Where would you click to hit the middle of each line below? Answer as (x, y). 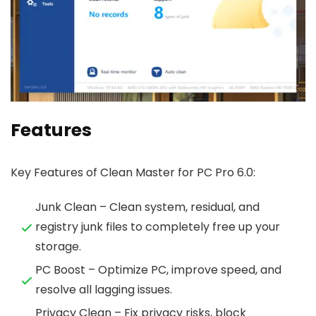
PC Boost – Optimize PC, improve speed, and (158, 270)
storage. (58, 247)
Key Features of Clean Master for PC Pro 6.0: (133, 173)
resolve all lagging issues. (104, 290)
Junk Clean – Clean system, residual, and (147, 207)
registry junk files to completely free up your (158, 227)
